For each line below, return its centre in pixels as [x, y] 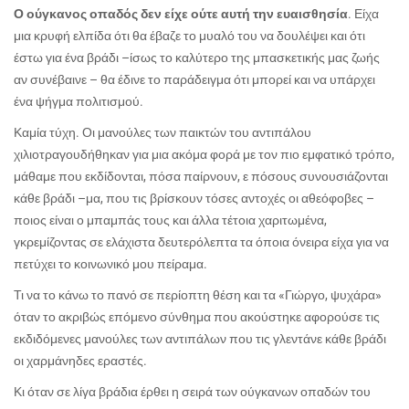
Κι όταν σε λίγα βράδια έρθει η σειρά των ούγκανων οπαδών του [192, 391]
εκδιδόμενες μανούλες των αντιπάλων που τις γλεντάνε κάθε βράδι [200, 338]
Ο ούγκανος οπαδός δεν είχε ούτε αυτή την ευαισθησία [181, 13]
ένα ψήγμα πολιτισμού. [79, 101]
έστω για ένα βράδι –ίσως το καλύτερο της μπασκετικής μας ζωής [197, 57]
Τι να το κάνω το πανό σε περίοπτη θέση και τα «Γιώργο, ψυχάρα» [198, 294]
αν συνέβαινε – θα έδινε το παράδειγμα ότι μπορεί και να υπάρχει [194, 79]
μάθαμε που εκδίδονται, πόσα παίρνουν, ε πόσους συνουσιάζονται [201, 176]
